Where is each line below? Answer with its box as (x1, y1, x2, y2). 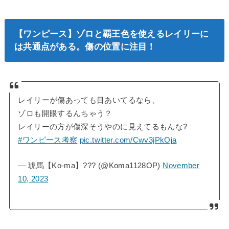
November (163, 161, 200, 170)
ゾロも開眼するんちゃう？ (18, 109, 112, 118)
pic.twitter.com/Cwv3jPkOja (79, 136, 177, 145)
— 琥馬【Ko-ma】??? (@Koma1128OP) (18, 161, 163, 170)
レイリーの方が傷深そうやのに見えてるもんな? (18, 123, 188, 131)
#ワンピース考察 (18, 136, 78, 145)
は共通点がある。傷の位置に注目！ (14, 41, 156, 52)
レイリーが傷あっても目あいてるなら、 (18, 96, 160, 105)
